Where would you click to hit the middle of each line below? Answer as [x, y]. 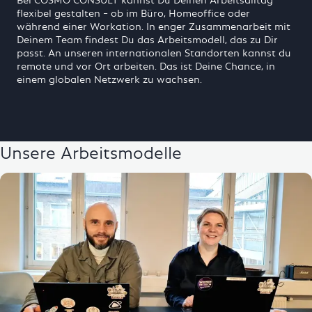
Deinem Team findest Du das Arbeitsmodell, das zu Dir [147, 39]
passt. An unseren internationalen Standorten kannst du [154, 52]
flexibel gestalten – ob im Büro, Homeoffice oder [133, 13]
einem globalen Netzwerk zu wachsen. [109, 79]
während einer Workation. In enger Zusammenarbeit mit [154, 26]
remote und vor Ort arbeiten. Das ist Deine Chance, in [146, 65]
